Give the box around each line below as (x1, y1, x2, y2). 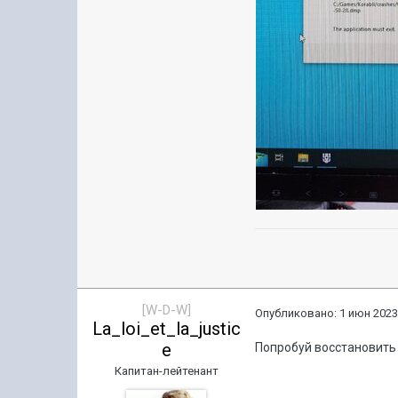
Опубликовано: (255, 306, 340, 320)
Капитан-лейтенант (114, 364, 219, 378)
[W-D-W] (141, 302, 191, 318)
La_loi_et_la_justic (92, 318, 241, 339)
